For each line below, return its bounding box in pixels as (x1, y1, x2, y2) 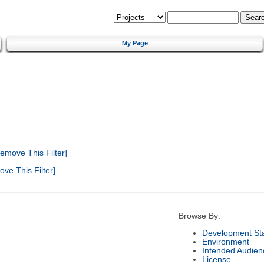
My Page (122, 39, 148, 47)
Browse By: (178, 212, 220, 221)
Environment (202, 237, 249, 246)
